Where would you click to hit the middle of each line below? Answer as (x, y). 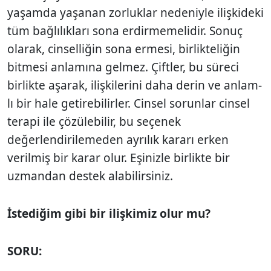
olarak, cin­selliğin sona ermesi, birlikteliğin (124, 49)
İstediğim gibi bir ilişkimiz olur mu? (109, 213)
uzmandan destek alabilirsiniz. (90, 176)
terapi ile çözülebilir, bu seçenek (94, 121)
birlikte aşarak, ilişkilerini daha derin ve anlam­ (135, 85)
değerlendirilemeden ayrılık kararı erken (118, 139)
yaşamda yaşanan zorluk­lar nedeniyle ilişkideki (135, 12)
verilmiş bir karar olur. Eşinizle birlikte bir (119, 158)
